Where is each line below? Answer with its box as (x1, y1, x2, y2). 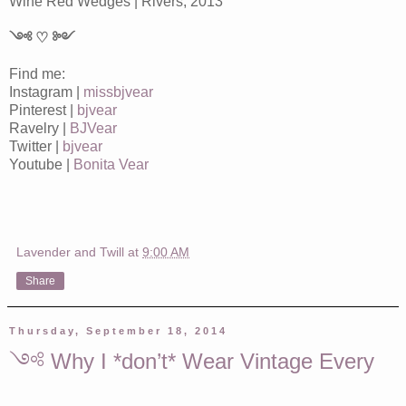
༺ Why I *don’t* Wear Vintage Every (9, 348, 374, 373)
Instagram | (9, 83, 83, 100)
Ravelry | (9, 120, 70, 136)
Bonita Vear (73, 156, 149, 172)
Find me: (9, 65, 65, 82)
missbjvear (83, 83, 153, 100)
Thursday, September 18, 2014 (9, 324, 227, 336)
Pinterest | (9, 101, 77, 118)
